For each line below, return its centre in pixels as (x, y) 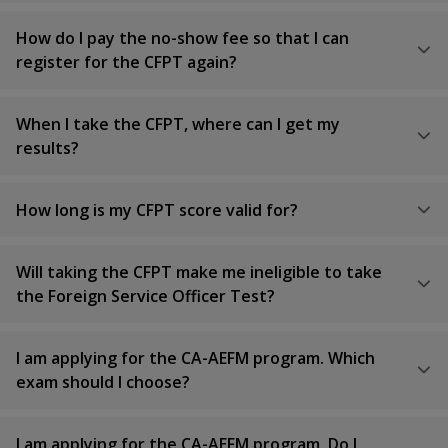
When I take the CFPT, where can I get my (178, 124)
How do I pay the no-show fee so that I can (182, 38)
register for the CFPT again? (126, 62)
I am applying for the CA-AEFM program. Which (195, 358)
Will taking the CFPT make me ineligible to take (199, 272)
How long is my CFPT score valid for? (157, 210)
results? (47, 148)
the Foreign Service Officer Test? (145, 296)
